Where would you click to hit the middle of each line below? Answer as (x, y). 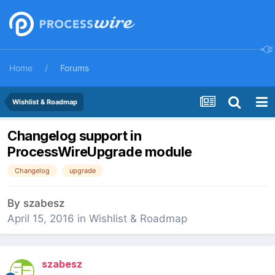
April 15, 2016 (41, 219)
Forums (75, 68)
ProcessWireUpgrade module (100, 152)
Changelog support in (75, 136)
